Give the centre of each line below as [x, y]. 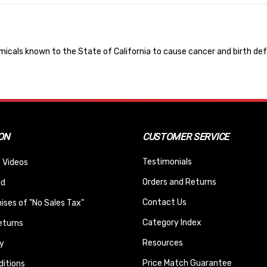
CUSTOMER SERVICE [186, 137]
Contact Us [164, 203]
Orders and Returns [179, 182]
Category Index [172, 223]
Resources [163, 243]
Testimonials [167, 162]
